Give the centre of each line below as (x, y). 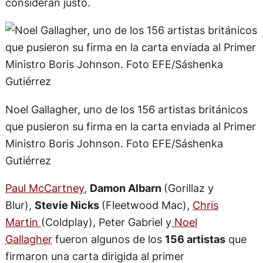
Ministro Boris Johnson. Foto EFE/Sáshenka (114, 143)
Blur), (20, 205)
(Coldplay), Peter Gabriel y (106, 222)
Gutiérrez (28, 160)
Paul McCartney (44, 188)
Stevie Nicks (68, 205)
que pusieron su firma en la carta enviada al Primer (130, 126)
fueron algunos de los (108, 239)
